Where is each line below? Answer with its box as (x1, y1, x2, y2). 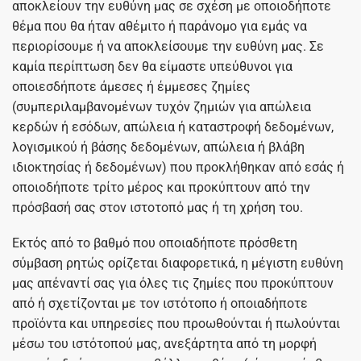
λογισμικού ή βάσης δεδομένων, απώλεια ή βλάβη (12, 139, 305, 155)
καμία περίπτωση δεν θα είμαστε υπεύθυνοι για (12, 58, 293, 74)
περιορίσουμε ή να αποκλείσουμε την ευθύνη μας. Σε (12, 38, 324, 54)
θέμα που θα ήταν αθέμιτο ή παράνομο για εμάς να (12, 18, 307, 34)
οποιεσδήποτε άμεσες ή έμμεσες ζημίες (12, 78, 251, 94)
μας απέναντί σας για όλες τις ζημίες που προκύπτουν (12, 275, 334, 291)
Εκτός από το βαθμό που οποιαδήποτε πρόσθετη (12, 234, 297, 251)
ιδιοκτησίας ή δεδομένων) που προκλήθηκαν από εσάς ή (12, 159, 344, 175)
